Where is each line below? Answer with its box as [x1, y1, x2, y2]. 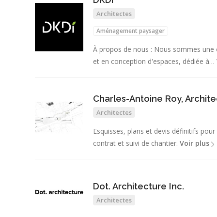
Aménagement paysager [96, 27, 165, 35]
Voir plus [180, 139, 209, 148]
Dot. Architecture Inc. [93, 181, 184, 191]
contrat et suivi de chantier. [93, 139, 180, 148]
